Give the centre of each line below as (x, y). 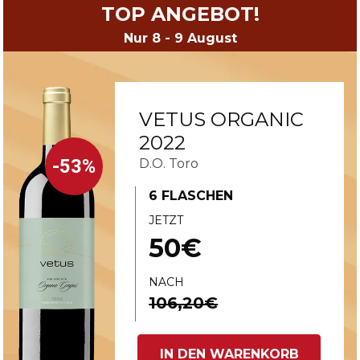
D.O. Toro (168, 164)
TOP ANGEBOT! (180, 14)
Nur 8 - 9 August (180, 38)
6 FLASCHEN (191, 196)
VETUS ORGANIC (221, 119)
